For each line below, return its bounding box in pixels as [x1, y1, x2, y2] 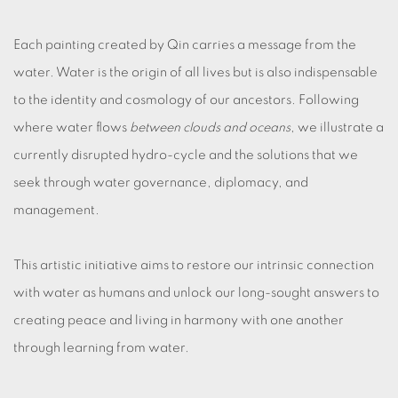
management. [13, 203, 102, 217]
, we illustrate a [291, 121, 384, 134]
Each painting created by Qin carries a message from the [13, 38, 356, 52]
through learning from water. [13, 341, 192, 354]
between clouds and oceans [130, 121, 291, 134]
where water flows [13, 121, 130, 134]
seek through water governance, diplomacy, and [13, 176, 308, 189]
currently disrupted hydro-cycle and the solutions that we [13, 148, 358, 162]
